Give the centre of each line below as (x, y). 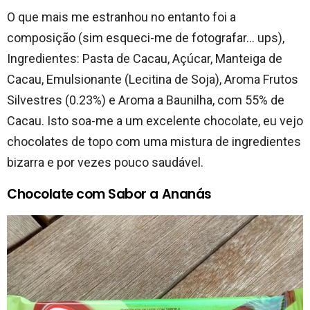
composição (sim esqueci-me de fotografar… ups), (146, 37)
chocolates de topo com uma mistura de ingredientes (154, 141)
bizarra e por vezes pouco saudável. (105, 162)
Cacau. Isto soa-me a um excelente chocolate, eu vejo (155, 120)
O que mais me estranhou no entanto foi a (121, 17)
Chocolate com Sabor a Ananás (109, 194)
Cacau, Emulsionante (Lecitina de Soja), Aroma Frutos (153, 79)
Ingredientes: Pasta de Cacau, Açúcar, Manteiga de (145, 58)
